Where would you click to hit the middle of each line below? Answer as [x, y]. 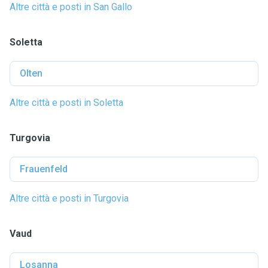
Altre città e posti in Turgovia [69, 198]
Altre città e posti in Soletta [66, 103]
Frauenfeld [44, 169]
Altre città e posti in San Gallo [71, 7]
